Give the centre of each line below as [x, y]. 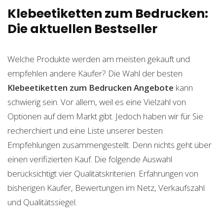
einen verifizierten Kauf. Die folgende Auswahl [90, 159]
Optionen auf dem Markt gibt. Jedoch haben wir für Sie [105, 116]
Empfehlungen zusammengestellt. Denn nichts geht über [110, 145]
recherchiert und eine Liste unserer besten [85, 130]
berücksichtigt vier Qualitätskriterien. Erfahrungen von [103, 173]
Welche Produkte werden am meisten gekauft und [99, 59]
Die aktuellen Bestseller [82, 29]
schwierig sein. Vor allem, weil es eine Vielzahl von [97, 102]
